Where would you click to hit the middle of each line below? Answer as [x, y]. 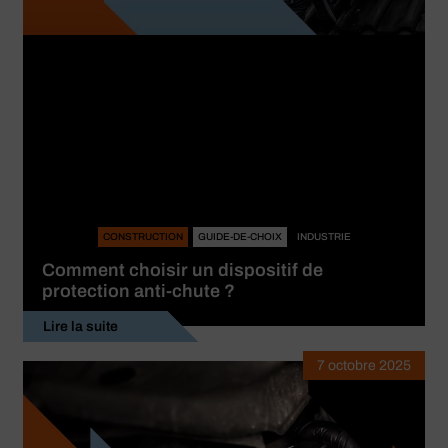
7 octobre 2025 [364, 366]
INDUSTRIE [323, 237]
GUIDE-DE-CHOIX [239, 237]
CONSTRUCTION [142, 237]
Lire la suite [80, 327]
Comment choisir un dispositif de [182, 270]
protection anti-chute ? [138, 291]
